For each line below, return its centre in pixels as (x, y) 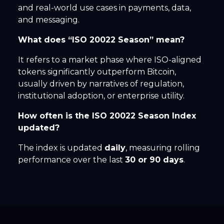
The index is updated (61, 148)
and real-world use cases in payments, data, (104, 8)
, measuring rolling (163, 148)
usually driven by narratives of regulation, (101, 84)
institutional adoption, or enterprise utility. (101, 96)
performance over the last (71, 160)
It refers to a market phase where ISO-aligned (110, 60)
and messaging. (49, 20)
